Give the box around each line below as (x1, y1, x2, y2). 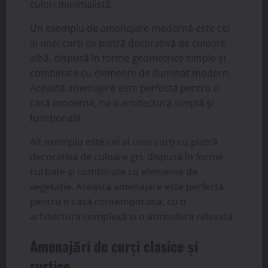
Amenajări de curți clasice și (30, 234, 198, 257)
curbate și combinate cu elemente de (30, 165, 197, 178)
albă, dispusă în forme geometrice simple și (30, 51, 226, 65)
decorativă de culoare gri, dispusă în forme (30, 150, 223, 163)
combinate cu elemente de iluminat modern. (30, 66, 231, 80)
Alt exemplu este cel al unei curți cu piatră (30, 135, 218, 148)
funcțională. (30, 111, 83, 124)
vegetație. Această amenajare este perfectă (30, 179, 224, 193)
